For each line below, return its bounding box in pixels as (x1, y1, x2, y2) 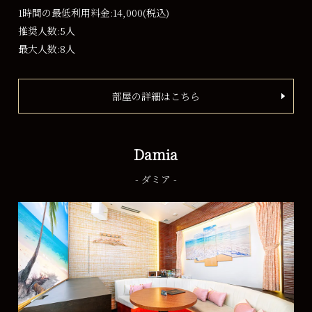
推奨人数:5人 (18, 23, 76, 38)
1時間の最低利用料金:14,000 (18, 5, 143, 19)
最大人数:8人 (18, 41, 76, 56)
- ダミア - (134, 171, 177, 186)
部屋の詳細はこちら (111, 88, 200, 103)
